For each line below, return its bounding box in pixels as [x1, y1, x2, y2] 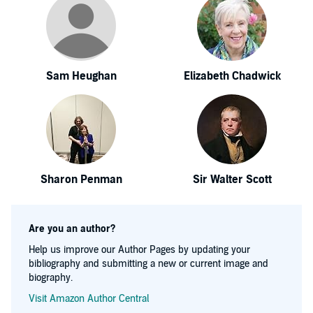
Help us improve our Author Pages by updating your [29, 244, 250, 256]
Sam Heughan [45, 69, 117, 83]
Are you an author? [29, 223, 115, 235]
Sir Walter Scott [192, 173, 272, 187]
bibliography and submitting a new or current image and [29, 258, 268, 270]
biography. [29, 272, 73, 284]
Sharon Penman [40, 173, 122, 187]
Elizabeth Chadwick [183, 69, 281, 83]
